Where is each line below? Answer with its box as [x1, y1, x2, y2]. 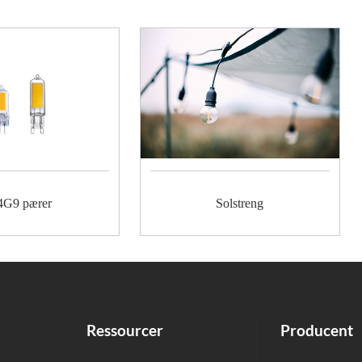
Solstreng [216, 196, 264, 210]
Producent [280, 320, 353, 339]
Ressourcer [86, 320, 163, 339]
